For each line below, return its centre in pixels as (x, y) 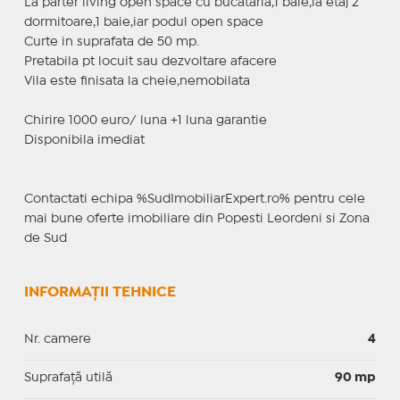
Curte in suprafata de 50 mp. (111, 42)
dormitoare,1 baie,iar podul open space (143, 22)
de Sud (45, 238)
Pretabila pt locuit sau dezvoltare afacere (150, 61)
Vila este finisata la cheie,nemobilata (137, 81)
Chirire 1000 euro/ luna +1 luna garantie (145, 120)
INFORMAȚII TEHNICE (100, 292)
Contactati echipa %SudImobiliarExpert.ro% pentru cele (194, 199)
